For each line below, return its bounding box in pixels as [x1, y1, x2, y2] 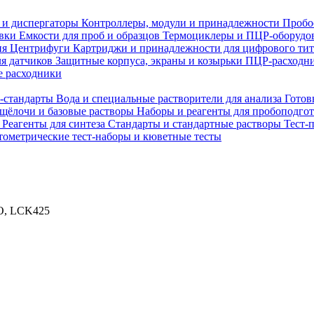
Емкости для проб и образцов [19, 29, 163, 41]
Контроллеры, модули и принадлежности [81, 17, 282, 29]
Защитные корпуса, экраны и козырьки [55, 55, 245, 67]
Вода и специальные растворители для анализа [56, 93, 285, 104]
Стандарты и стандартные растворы [108, 118, 284, 130]
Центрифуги [10, 42, 73, 54]
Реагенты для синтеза [2, 118, 108, 130]
